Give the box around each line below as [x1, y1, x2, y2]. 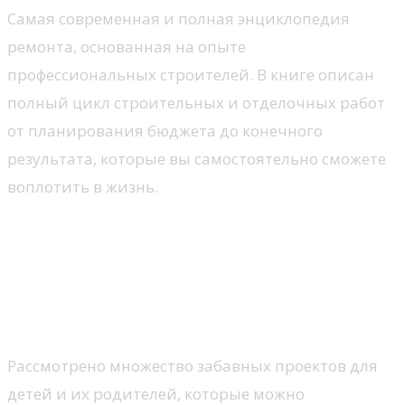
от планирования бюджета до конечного [7, 120, 323, 142]
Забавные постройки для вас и [7, 218, 390, 250]
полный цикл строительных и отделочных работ [7, 92, 385, 114]
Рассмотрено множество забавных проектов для [7, 354, 378, 376]
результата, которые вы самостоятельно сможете [7, 148, 386, 170]
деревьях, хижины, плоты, [7, 274, 334, 306]
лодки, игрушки [7, 302, 207, 334]
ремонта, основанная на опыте [7, 36, 246, 58]
